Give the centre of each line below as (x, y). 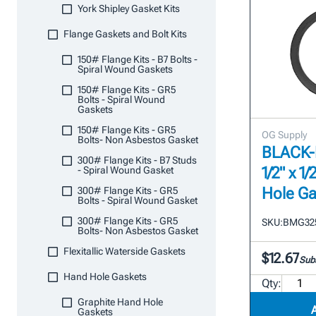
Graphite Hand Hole (120, 302)
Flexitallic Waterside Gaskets (124, 251)
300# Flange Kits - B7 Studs (137, 160)
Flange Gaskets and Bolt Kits (125, 34)
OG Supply (285, 134)
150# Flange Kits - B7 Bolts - (138, 59)
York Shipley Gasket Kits (129, 8)
